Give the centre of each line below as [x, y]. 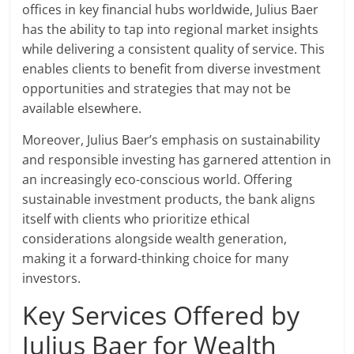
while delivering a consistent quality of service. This [174, 49]
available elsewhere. [82, 109]
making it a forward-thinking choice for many [156, 259]
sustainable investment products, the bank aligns [169, 200]
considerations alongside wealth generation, [155, 239]
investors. [52, 279]
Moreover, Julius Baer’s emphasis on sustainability [171, 140]
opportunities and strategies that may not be [157, 89]
